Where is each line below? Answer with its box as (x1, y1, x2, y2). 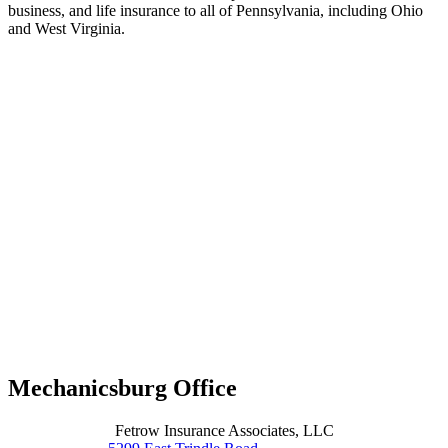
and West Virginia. (8, 19, 125, 37)
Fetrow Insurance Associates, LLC (114, 421, 334, 439)
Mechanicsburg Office (8, 374, 237, 401)
